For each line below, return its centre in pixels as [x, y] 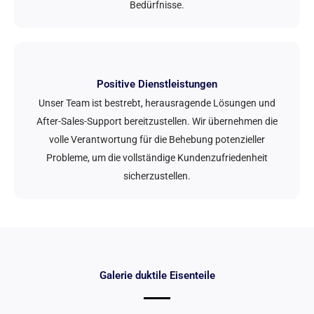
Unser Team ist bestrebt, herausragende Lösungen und [157, 103]
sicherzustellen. [157, 176]
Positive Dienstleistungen [157, 84]
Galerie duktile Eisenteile [157, 275]
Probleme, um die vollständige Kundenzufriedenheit [157, 157]
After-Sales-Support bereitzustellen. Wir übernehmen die [157, 121]
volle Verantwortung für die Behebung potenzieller [157, 139]
